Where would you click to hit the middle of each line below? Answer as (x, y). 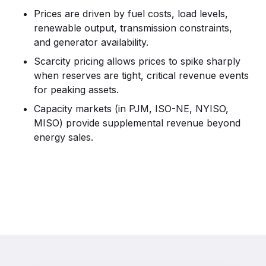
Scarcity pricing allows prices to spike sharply (137, 61)
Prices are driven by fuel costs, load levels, (131, 14)
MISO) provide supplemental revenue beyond (137, 123)
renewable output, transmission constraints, (133, 28)
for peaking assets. (76, 90)
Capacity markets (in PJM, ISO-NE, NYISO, (131, 109)
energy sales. (63, 137)
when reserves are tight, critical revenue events (141, 75)
